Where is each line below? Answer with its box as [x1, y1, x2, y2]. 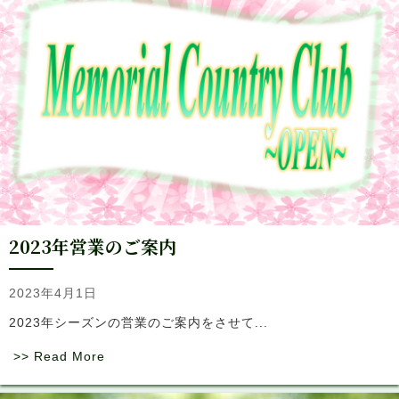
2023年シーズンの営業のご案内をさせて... [9, 315, 268, 330]
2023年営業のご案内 [9, 233, 176, 260]
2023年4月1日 [9, 286, 97, 301]
